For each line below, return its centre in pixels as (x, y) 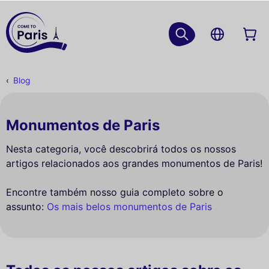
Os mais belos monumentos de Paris (129, 207)
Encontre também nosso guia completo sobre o (115, 192)
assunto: (26, 207)
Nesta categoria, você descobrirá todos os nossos (121, 149)
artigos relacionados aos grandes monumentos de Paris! (134, 164)
